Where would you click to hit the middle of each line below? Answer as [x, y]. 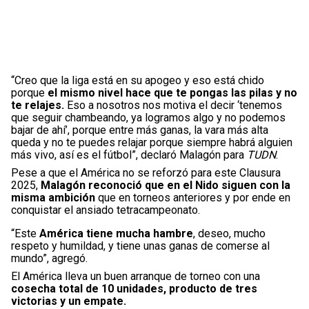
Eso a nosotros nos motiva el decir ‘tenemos [173, 105]
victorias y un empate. [69, 301]
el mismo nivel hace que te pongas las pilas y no [172, 92]
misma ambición [53, 197]
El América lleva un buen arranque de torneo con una [136, 276]
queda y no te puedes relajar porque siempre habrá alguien [152, 142]
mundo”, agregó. [49, 258]
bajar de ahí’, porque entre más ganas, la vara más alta [140, 130]
